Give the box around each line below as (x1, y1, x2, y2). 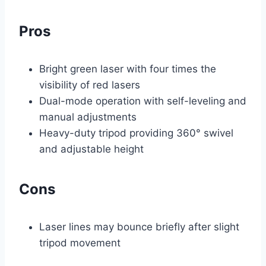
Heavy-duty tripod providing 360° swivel (39, 127, 233, 140)
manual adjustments (39, 111, 137, 123)
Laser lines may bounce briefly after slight (39, 221, 239, 233)
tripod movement (39, 237, 121, 249)
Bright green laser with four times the (39, 63, 216, 75)
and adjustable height (39, 143, 144, 156)
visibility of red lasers (39, 79, 140, 91)
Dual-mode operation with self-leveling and (39, 95, 246, 107)
